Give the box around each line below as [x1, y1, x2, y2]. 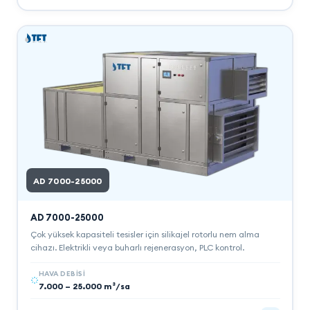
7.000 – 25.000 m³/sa [38, 280, 130, 291]
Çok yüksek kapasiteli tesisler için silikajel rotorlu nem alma [30, 228, 259, 239]
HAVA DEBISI [38, 268, 85, 278]
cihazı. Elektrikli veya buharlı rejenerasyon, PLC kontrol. [30, 241, 244, 253]
